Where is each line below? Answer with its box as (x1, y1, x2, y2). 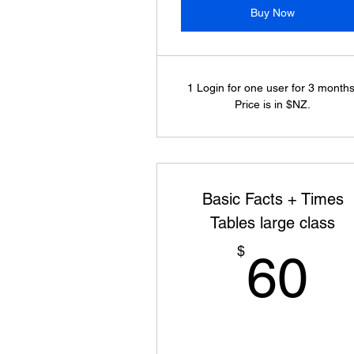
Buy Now (250, 6, 296, 19)
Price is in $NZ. (235, 98, 311, 111)
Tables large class (210, 213, 336, 232)
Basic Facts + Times (201, 190, 344, 209)
